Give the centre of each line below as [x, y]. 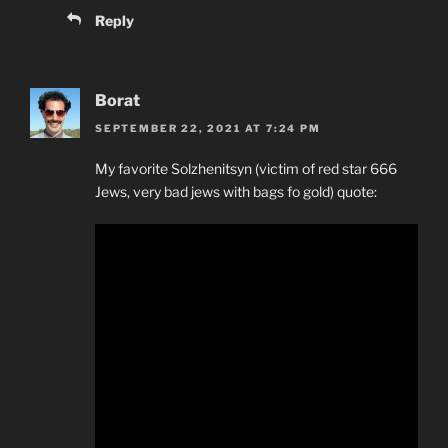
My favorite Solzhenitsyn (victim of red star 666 [246, 169]
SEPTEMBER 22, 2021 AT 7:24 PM [208, 128]
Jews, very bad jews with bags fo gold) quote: [236, 192]
